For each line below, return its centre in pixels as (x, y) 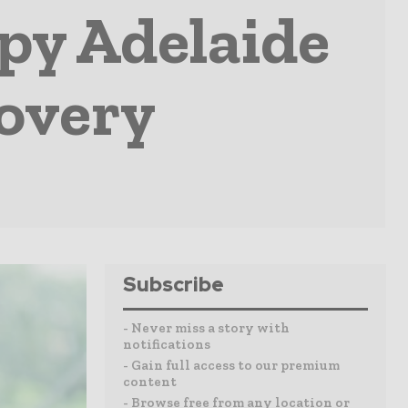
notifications (167, 344)
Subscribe (173, 285)
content (150, 382)
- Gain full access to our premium (231, 365)
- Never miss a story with (206, 328)
